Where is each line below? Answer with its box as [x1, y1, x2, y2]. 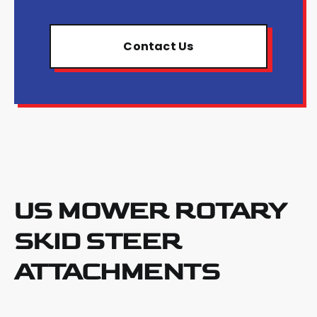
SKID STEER [13, 226, 182, 258]
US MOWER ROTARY [13, 196, 287, 227]
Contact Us [123, 38, 194, 55]
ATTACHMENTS [13, 257, 220, 288]
